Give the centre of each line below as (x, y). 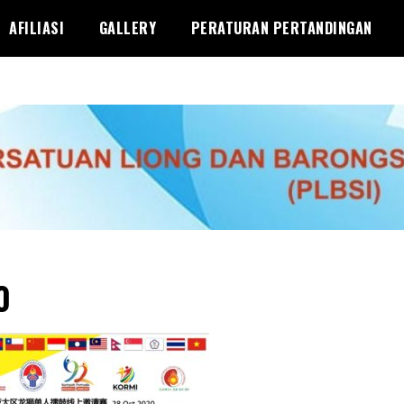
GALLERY (127, 28)
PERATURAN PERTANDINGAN (281, 28)
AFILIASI (37, 28)
